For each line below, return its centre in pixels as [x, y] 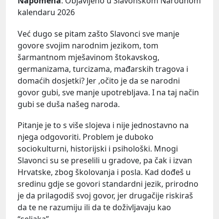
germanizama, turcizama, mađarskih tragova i [103, 69]
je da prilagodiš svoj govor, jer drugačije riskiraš [105, 195]
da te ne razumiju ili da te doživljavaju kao [94, 207]
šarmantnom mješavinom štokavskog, [88, 57]
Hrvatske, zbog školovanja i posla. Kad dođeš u [104, 172]
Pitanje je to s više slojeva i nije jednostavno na [103, 125]
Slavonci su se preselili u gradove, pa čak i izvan [105, 160]
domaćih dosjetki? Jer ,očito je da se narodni [99, 80]
